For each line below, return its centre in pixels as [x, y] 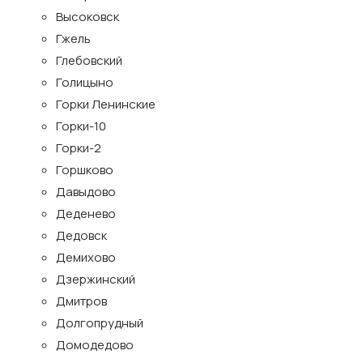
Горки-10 [81, 126]
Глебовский [89, 60]
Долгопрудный [100, 323]
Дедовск [81, 235]
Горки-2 [79, 148]
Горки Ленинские [106, 104]
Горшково [85, 170]
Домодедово [95, 345]
